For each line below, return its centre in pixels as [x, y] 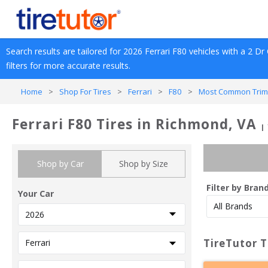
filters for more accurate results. [68, 66]
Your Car [36, 194]
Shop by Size [143, 164]
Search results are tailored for [65, 51]
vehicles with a [217, 51]
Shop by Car [60, 164]
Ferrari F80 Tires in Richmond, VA [134, 124]
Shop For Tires [85, 92]
